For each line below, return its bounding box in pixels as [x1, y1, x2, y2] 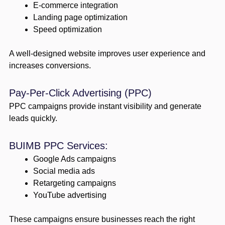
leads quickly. [9, 114, 57, 123]
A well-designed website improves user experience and [9, 49, 205, 58]
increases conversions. [9, 61, 91, 70]
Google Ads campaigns [33, 154, 116, 163]
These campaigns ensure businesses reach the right [9, 214, 195, 223]
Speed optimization [33, 25, 102, 34]
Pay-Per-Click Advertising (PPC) [9, 87, 152, 98]
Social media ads [33, 166, 95, 175]
